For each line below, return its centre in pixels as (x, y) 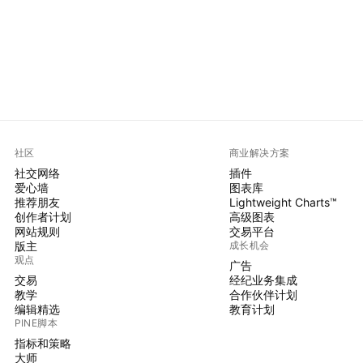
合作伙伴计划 (263, 294)
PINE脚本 (36, 322)
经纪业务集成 (263, 280)
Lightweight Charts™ (283, 202)
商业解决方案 (259, 152)
